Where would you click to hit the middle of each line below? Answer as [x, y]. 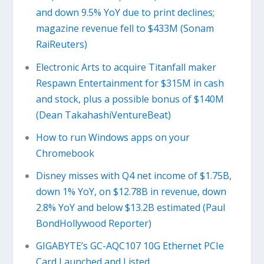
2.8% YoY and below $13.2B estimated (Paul [130, 207]
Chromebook [65, 153]
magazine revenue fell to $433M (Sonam [125, 29]
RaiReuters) [61, 44]
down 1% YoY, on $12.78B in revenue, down [131, 192]
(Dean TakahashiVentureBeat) [103, 115]
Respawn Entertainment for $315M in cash [130, 83]
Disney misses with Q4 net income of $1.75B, [133, 176]
